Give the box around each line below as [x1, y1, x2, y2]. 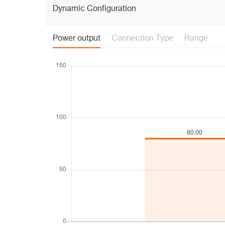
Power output [53, 35, 100, 43]
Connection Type [111, 35, 173, 43]
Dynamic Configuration [53, 5, 136, 13]
